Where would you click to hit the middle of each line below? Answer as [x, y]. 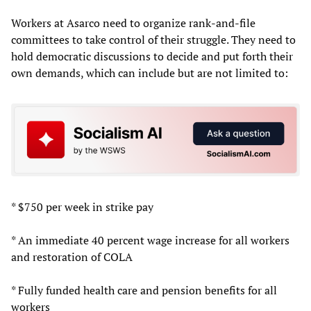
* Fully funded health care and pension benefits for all [144, 291]
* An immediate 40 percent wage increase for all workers [150, 241]
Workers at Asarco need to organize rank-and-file [133, 23]
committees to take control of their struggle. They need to [153, 39]
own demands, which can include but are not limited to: [150, 73]
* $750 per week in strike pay [82, 207]
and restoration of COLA [72, 257]
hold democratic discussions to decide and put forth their [152, 56]
